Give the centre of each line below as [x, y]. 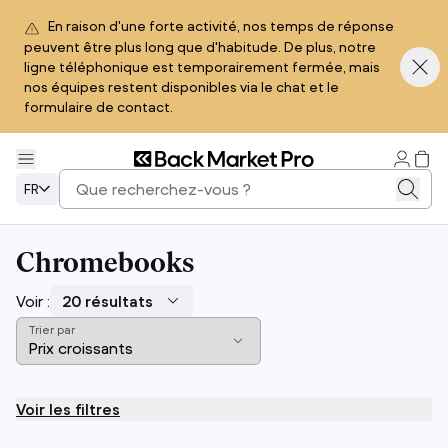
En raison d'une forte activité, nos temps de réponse [221, 26]
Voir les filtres [68, 409]
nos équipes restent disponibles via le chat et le [181, 87]
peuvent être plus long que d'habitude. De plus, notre [200, 47]
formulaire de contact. [98, 107]
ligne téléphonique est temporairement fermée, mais [202, 67]
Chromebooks [105, 265]
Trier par [51, 330]
